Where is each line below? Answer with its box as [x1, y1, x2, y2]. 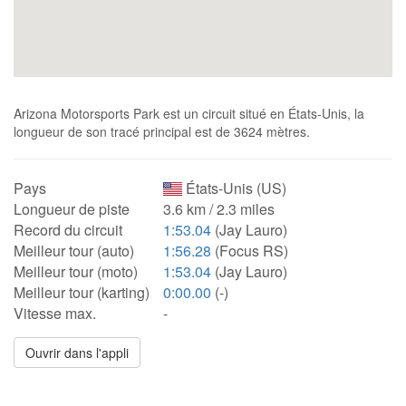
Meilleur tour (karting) [14, 282, 150, 303]
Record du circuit [14, 219, 122, 240]
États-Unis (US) [182, 178, 287, 198]
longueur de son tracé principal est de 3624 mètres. [14, 122, 310, 140]
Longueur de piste [14, 198, 130, 219]
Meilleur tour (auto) [14, 240, 134, 261]
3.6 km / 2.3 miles [163, 198, 275, 219]
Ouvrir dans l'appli [25, 343, 129, 362]
